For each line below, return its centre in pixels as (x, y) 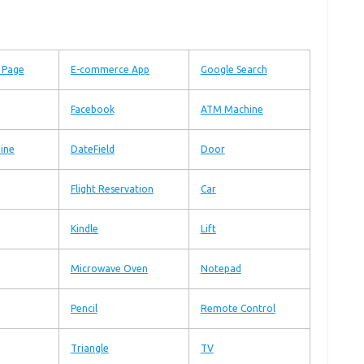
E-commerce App (110, 69)
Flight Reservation (112, 189)
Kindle (84, 229)
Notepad (221, 269)
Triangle (89, 348)
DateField (92, 149)
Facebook (92, 109)
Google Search (234, 69)
